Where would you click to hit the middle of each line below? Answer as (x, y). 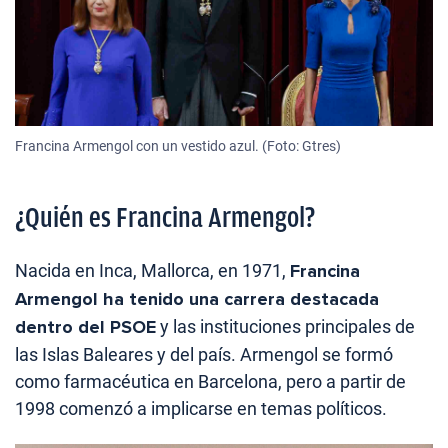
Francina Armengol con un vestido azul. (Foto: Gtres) (178, 145)
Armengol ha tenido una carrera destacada (197, 298)
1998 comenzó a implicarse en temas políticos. (201, 408)
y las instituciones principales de (285, 326)
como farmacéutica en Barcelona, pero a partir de (210, 381)
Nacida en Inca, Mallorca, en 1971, (152, 270)
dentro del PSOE (85, 326)
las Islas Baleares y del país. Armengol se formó (204, 354)
